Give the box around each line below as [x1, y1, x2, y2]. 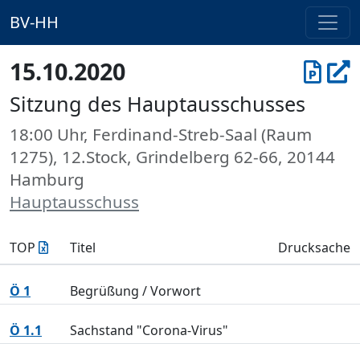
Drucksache [278, 239, 350, 256]
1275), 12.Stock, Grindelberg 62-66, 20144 [10, 145, 335, 168]
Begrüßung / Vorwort [69, 282, 201, 300]
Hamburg [10, 168, 84, 190]
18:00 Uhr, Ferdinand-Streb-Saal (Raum [10, 123, 312, 145]
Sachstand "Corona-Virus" [69, 321, 228, 339]
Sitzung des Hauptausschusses [10, 90, 305, 117]
